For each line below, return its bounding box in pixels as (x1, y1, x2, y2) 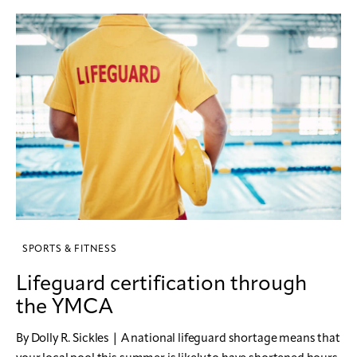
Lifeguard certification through (16, 274, 307, 296)
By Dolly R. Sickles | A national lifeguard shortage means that (16, 333, 340, 346)
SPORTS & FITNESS (22, 245, 117, 255)
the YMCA (16, 297, 112, 319)
